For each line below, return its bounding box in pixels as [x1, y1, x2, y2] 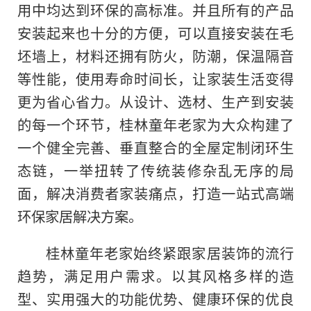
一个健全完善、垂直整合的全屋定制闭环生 [17, 137, 294, 158]
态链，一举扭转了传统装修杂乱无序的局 [17, 160, 294, 181]
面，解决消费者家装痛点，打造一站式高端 [17, 183, 294, 204]
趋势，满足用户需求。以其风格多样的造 [17, 265, 294, 287]
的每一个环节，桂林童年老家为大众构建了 [17, 114, 294, 135]
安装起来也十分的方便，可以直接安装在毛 [17, 22, 294, 44]
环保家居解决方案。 [17, 205, 142, 227]
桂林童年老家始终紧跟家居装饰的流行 [45, 242, 294, 264]
